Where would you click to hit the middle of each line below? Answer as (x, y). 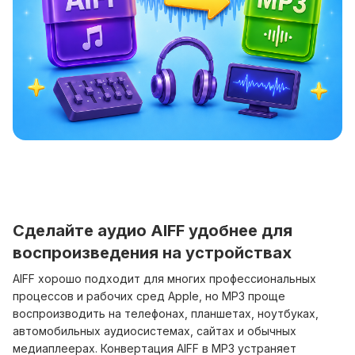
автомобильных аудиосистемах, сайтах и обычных (155, 331)
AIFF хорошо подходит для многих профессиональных (164, 279)
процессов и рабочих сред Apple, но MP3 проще (149, 296)
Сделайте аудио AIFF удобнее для (153, 231)
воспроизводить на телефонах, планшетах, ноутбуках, (166, 314)
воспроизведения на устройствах (152, 253)
